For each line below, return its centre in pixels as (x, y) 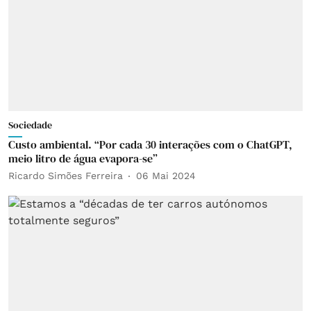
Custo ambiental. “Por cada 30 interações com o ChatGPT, (150, 144)
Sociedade (30, 125)
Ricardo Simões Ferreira (66, 176)
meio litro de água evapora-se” (83, 158)
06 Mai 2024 (166, 176)
